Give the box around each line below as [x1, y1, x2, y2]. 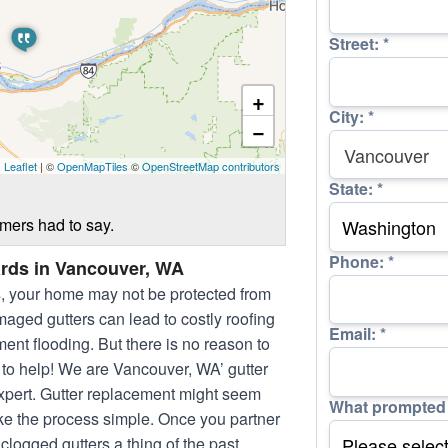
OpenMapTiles [57, 158, 128, 175]
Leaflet [4, 158, 37, 175]
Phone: [329, 249, 388, 273]
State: [329, 177, 377, 201]
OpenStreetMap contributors [142, 158, 280, 175]
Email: [329, 322, 380, 346]
